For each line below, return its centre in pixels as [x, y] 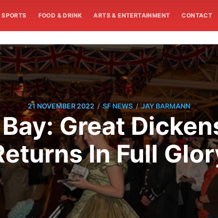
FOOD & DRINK [60, 15]
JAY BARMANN [166, 106]
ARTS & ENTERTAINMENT [132, 15]
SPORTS [14, 15]
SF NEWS [118, 106]
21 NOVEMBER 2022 [61, 106]
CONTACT [197, 15]
